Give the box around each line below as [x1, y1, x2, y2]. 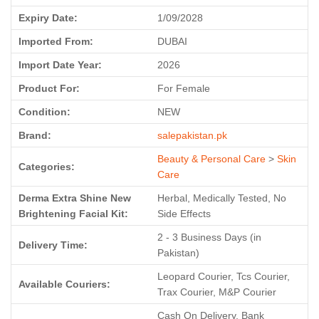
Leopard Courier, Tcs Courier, [157, 271, 290, 282]
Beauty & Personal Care [157, 153, 266, 164]
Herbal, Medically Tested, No [157, 192, 286, 204]
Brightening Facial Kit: [19, 208, 128, 219]
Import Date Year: [19, 59, 102, 70]
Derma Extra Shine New [19, 192, 131, 204]
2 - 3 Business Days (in [157, 231, 261, 243]
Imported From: [19, 36, 93, 47]
